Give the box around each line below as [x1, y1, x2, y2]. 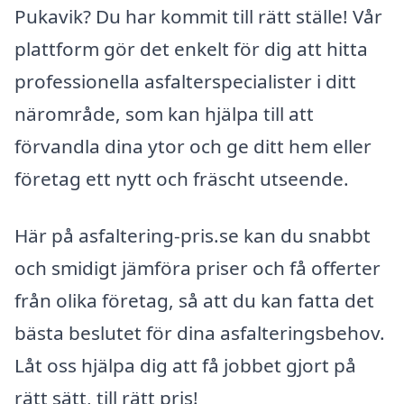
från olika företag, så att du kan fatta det [14, 288, 374, 314]
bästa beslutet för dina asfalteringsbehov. [14, 320, 385, 346]
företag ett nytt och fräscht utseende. [14, 165, 349, 191]
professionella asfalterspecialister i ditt [14, 68, 356, 94]
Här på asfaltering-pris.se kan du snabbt [14, 223, 371, 249]
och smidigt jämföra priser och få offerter [14, 255, 381, 281]
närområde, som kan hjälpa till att [14, 100, 314, 126]
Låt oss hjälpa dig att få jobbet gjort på [14, 353, 356, 379]
